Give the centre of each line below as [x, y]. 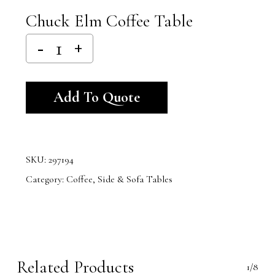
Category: [46, 179]
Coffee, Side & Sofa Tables [119, 179]
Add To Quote [96, 97]
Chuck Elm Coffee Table [109, 21]
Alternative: [191, 75]
